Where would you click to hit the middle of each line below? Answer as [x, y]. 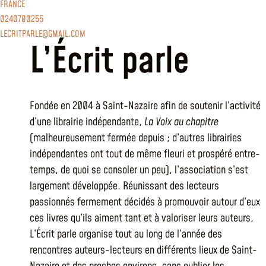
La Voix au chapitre [181, 122]
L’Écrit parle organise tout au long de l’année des [126, 234]
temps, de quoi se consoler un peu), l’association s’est [139, 170]
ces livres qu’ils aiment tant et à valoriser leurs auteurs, [142, 218]
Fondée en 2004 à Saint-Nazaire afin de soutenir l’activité [145, 106]
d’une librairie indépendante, [87, 122]
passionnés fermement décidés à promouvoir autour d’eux [145, 202]
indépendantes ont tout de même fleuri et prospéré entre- [145, 154]
